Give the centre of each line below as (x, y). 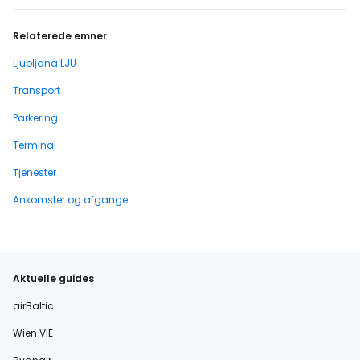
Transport (37, 90)
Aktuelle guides (53, 278)
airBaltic (33, 305)
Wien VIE (33, 333)
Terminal (35, 145)
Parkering (35, 117)
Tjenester (35, 172)
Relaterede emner (60, 35)
